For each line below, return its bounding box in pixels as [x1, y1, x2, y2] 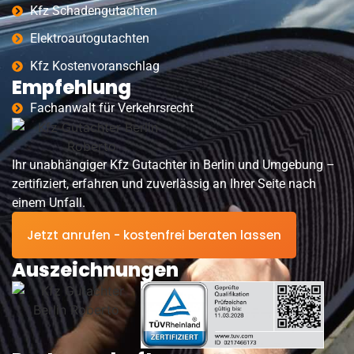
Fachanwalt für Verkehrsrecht [29, 100, 194, 116]
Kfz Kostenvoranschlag [29, 58, 160, 74]
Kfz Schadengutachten [29, 3, 157, 19]
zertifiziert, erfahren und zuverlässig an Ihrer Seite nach [12, 176, 316, 192]
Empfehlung [12, 74, 131, 101]
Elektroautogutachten [29, 31, 149, 47]
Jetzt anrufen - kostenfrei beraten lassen [27, 226, 281, 243]
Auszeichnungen [12, 256, 179, 283]
